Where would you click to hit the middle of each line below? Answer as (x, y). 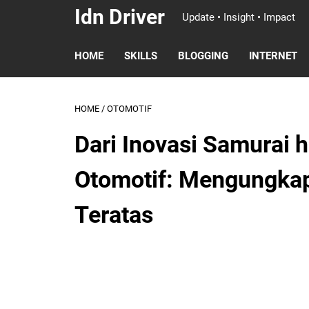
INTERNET (273, 56)
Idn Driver (120, 17)
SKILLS (141, 56)
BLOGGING (203, 56)
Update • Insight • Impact (239, 17)
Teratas (114, 215)
